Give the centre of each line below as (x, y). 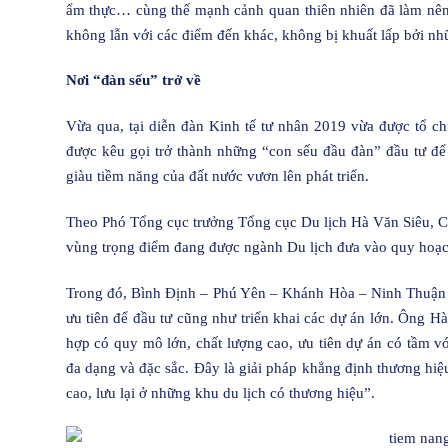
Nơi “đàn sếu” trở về (133, 80)
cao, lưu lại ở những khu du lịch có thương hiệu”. (220, 392)
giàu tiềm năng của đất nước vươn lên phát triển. (217, 176)
